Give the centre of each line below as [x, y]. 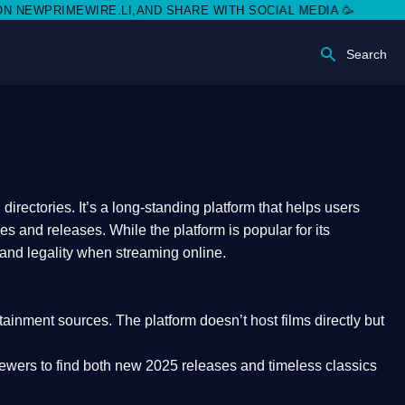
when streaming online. [150, 253]
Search [367, 55]
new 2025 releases [176, 366]
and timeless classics [307, 366]
